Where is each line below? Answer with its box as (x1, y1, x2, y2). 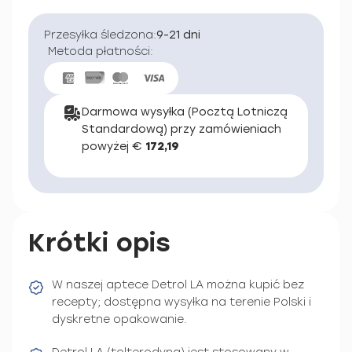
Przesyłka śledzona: (44, 28, 156, 42)
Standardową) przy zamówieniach (82, 122, 281, 136)
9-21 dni (156, 28, 200, 42)
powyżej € (82, 139, 145, 153)
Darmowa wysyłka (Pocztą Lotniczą (82, 104, 288, 119)
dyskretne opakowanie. (52, 312, 187, 326)
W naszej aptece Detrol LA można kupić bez (52, 277, 304, 291)
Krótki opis (28, 227, 170, 258)
